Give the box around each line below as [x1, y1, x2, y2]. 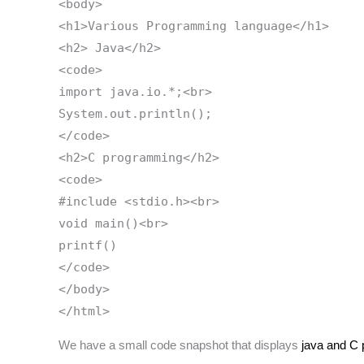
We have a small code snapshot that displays [58, 337, 298, 352]
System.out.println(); [58, 106, 212, 121]
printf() [58, 237, 117, 253]
